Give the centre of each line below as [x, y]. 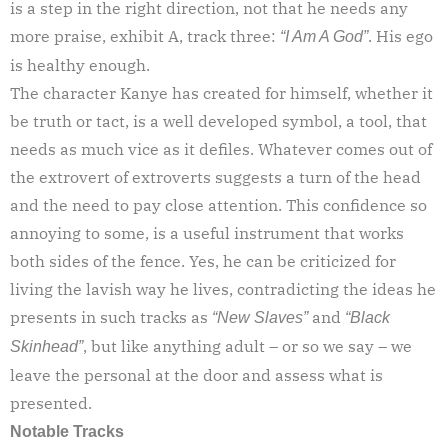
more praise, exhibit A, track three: [145, 35]
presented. [51, 402]
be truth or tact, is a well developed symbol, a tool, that [218, 120]
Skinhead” [46, 346]
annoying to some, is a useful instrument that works [207, 232]
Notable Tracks [67, 431]
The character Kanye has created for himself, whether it [221, 92]
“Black [367, 317]
